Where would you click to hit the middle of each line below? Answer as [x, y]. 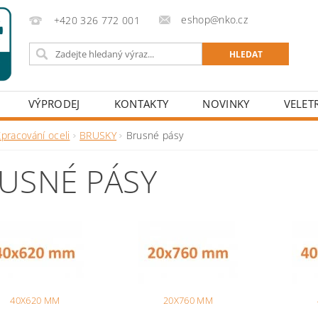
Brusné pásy [155, 135]
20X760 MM [188, 300]
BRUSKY [98, 135]
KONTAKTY [141, 104]
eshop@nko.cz [215, 20]
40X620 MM [35, 300]
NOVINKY [226, 104]
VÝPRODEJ [54, 104]
